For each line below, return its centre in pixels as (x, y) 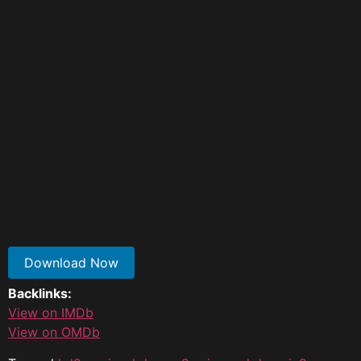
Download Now (71, 262)
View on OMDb (54, 332)
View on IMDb (51, 313)
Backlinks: (40, 294)
